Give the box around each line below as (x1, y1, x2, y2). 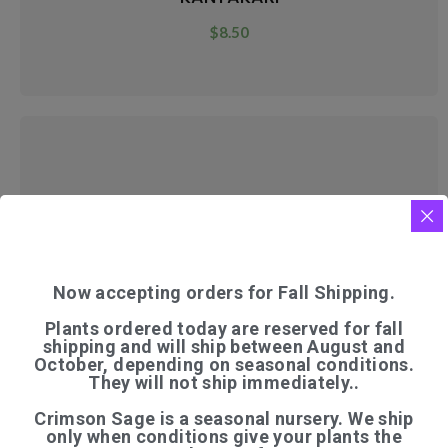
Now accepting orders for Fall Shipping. (52, 281, 396, 303)
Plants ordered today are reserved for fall (44, 317, 404, 339)
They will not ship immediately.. (88, 371, 360, 393)
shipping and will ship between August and (43, 335, 405, 357)
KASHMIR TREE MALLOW (127, 191, 331, 217)
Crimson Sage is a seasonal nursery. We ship (34, 407, 414, 429)
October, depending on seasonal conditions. (33, 353, 415, 375)
